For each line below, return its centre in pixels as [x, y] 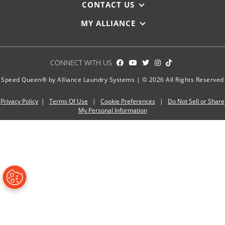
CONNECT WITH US [81, 62]
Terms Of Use [69, 101]
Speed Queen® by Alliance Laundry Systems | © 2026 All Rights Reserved [113, 79]
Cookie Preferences [128, 101]
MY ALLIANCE [108, 23]
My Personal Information [113, 110]
